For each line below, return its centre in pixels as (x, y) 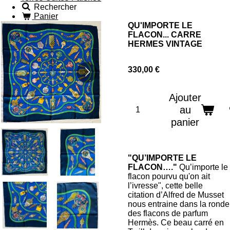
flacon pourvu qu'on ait (169, 176)
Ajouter (185, 98)
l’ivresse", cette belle (165, 186)
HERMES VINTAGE (165, 44)
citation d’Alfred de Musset (176, 195)
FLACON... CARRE (165, 35)
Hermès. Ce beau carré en (176, 223)
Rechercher (55, 7)
